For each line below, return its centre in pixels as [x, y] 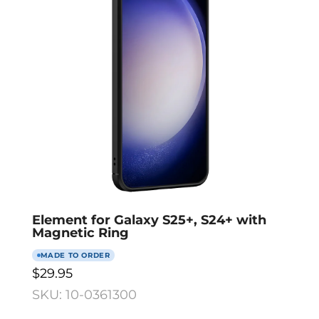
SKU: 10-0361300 [84, 295]
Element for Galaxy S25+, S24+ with [149, 220]
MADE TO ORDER [75, 255]
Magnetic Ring [80, 232]
